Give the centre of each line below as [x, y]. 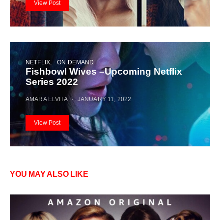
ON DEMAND [76, 62]
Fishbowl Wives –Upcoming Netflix [104, 71]
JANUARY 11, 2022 [104, 99]
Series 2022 [52, 82]
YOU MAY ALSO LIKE [49, 174]
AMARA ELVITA [47, 99]
